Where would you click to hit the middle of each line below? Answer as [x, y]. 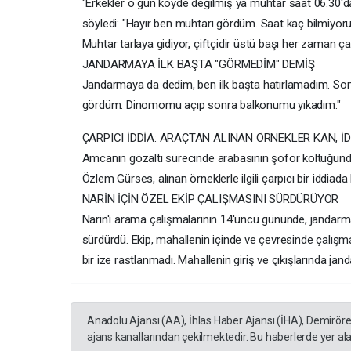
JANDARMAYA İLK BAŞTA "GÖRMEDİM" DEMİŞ [198, 65]
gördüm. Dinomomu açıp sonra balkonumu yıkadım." [211, 105]
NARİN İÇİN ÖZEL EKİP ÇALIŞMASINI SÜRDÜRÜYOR [210, 199]
